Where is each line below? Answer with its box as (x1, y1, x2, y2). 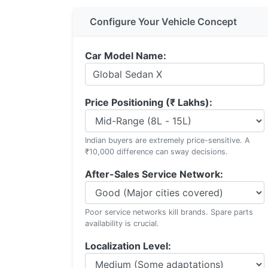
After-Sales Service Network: (85, 168, 223, 180)
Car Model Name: (85, 50, 166, 62)
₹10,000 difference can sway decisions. (85, 147, 228, 156)
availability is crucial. (85, 219, 159, 228)
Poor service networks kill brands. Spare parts (85, 208, 253, 217)
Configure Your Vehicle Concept (90, 16, 237, 28)
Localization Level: (85, 240, 171, 252)
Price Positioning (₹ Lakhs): (85, 96, 212, 108)
